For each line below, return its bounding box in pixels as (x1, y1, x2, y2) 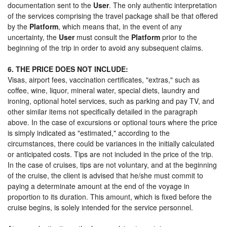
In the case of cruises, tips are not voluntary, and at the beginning (8, 160, 217, 170)
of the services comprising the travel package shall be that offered (8, 11, 218, 21)
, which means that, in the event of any (58, 21, 182, 31)
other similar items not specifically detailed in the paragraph (8, 106, 198, 117)
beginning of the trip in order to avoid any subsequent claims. (8, 43, 203, 53)
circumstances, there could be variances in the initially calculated (8, 138, 214, 148)
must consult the (74, 32, 131, 42)
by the (8, 21, 29, 31)
